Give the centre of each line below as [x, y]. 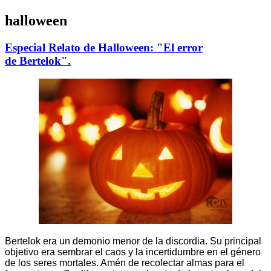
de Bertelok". [38, 60]
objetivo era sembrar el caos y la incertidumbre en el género [133, 252]
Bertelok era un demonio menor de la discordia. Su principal [133, 241]
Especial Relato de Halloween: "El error [104, 47]
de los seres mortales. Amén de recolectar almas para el [125, 263]
